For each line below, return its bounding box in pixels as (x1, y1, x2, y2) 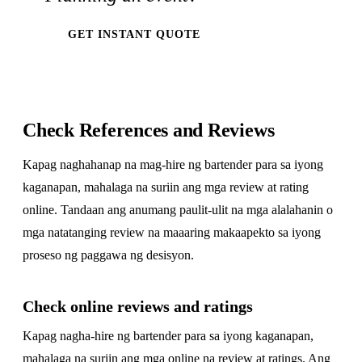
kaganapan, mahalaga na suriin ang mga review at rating (23, 180, 309, 194)
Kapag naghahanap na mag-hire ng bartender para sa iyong (23, 158, 323, 171)
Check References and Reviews (23, 120, 275, 141)
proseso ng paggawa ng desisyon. (23, 248, 194, 262)
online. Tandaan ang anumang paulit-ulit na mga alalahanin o (23, 203, 333, 217)
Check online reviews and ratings (23, 297, 253, 315)
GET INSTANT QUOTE (68, 27, 200, 40)
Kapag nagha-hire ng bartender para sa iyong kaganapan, (23, 329, 314, 343)
